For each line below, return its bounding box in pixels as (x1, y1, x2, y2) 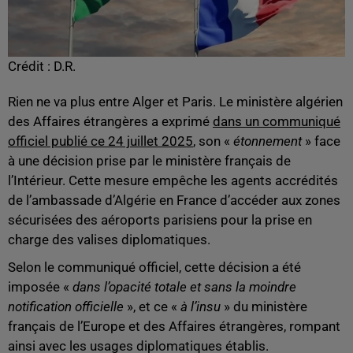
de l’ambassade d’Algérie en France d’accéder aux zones (8, 191, 340, 208)
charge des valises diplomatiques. (8, 231, 210, 247)
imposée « (8, 278, 72, 295)
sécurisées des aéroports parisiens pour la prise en (8, 211, 312, 228)
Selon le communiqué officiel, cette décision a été (8, 258, 301, 275)
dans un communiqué (213, 113, 340, 129)
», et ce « (127, 298, 180, 314)
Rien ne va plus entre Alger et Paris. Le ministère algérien (8, 93, 343, 110)
